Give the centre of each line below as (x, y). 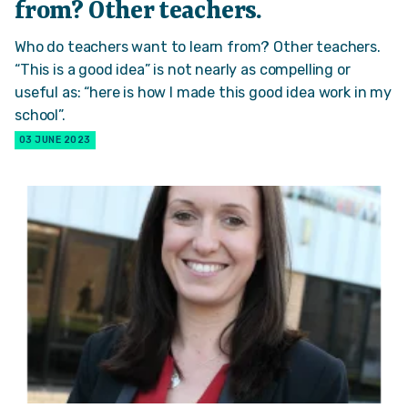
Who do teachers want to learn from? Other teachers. (198, 46)
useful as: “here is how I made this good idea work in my (203, 92)
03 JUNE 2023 (55, 139)
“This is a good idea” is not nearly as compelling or (183, 69)
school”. (40, 115)
